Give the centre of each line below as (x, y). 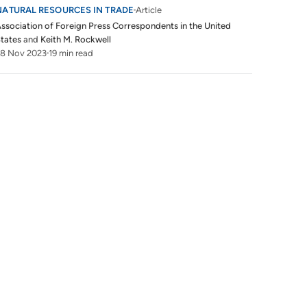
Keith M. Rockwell (76, 39)
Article (148, 10)
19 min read (71, 53)
